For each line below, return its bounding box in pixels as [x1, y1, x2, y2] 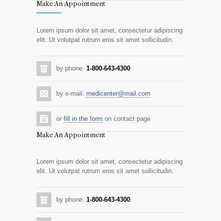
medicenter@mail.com [86, 90, 150, 97]
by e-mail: [56, 90, 86, 97]
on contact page [103, 115, 150, 122]
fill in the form [64, 115, 103, 122]
